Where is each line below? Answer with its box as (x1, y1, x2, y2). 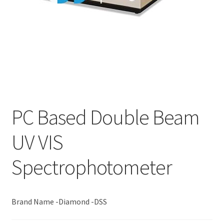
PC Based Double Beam (11, 104, 199, 130)
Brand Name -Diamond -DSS (11, 196, 107, 207)
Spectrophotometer (11, 154, 172, 180)
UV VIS (11, 129, 63, 155)
